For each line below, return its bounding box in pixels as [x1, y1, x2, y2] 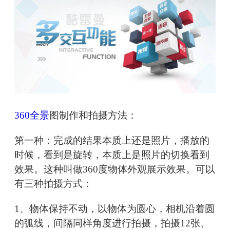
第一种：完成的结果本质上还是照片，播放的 [14, 135, 209, 146]
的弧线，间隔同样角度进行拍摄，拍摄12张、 [14, 218, 210, 229]
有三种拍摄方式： [14, 178, 92, 189]
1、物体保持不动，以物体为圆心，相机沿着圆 [14, 203, 215, 215]
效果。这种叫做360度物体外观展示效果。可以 [14, 164, 215, 175]
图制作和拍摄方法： [49, 110, 137, 121]
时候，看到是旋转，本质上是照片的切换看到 [14, 149, 209, 161]
